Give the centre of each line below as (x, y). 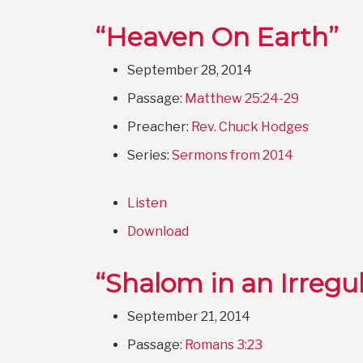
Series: (149, 156)
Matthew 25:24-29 (242, 99)
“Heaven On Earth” (217, 37)
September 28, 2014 (190, 70)
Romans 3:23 (224, 345)
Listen (147, 203)
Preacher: (159, 127)
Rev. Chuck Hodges (250, 127)
